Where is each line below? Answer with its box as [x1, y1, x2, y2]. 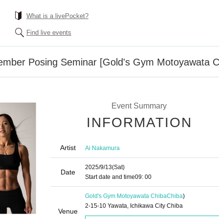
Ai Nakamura [85, 144, 120, 152]
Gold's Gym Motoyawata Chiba [85, 193, 167, 199]
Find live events [26, 29, 71, 36]
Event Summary [111, 102, 167, 110]
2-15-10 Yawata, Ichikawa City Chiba [85, 202, 183, 209]
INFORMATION [87, 115, 192, 130]
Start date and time [85, 174, 135, 180]
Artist [60, 144, 76, 152]
